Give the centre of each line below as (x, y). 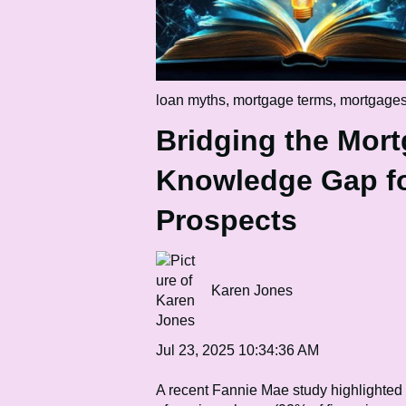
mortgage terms (283, 101)
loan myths (191, 101)
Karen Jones (252, 290)
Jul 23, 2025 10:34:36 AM (237, 350)
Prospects (227, 221)
